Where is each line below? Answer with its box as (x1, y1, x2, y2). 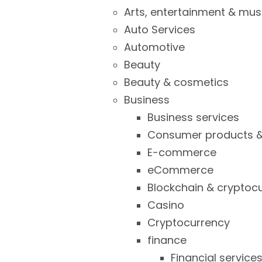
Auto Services (124, 22, 195, 37)
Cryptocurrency (147, 215, 230, 230)
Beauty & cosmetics (124, 75, 229, 89)
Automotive (124, 40, 185, 54)
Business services (147, 110, 239, 125)
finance (147, 233, 187, 247)
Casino (147, 198, 184, 212)
